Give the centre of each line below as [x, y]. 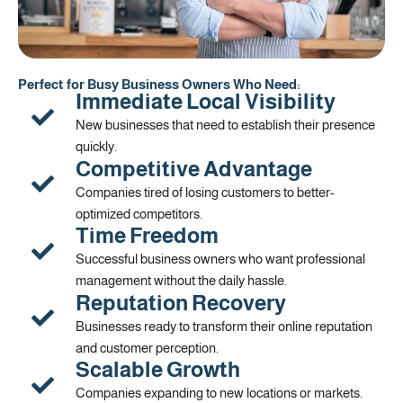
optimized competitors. [139, 214]
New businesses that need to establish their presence [225, 125]
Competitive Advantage [194, 168]
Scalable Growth [158, 370]
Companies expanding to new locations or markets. [219, 394]
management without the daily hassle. [181, 281]
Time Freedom [147, 236]
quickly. [96, 147]
